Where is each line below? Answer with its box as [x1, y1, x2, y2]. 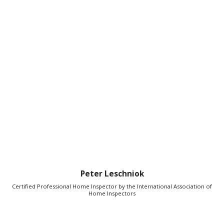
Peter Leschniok [80, 168, 144, 179]
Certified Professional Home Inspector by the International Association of [12, 182, 212, 190]
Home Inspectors [88, 189, 135, 197]
